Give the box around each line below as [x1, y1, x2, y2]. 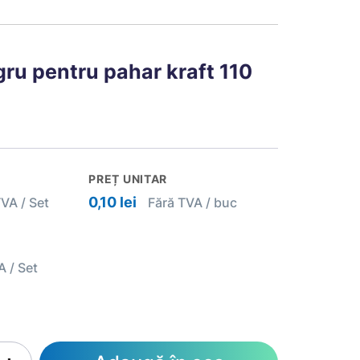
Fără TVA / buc [148, 194, 238, 211]
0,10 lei [88, 194, 137, 211]
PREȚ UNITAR [88, 172, 168, 186]
